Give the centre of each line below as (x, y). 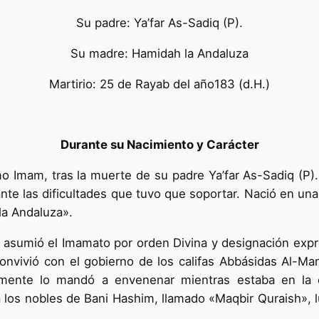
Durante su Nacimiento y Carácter (159, 145)
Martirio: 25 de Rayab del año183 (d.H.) (159, 84)
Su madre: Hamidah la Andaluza (159, 53)
